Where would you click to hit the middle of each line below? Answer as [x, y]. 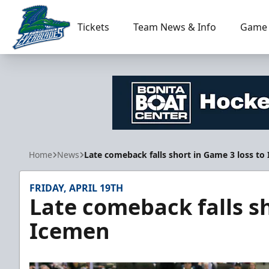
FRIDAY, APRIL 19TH [76, 188]
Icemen [70, 231]
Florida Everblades [53, 56]
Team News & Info [174, 27]
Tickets [93, 27]
